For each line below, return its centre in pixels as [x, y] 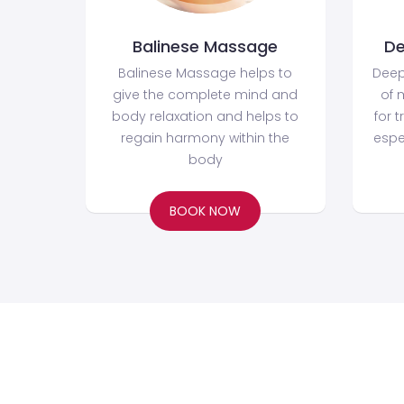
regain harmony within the [206, 138]
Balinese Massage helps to [206, 73]
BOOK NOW [206, 211]
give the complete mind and [206, 94]
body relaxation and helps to [206, 116]
